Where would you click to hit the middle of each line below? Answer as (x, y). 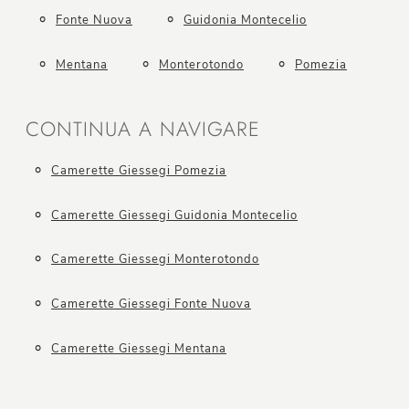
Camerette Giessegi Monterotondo (155, 260)
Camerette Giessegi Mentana (139, 348)
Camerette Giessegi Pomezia (139, 171)
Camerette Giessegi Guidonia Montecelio (174, 215)
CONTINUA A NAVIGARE (143, 130)
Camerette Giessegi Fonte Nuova (151, 304)
